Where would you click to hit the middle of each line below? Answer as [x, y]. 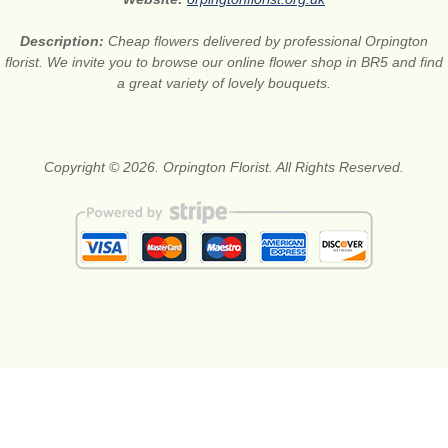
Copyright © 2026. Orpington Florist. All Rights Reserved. [224, 167]
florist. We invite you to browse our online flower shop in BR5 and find [224, 62]
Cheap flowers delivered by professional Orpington [268, 41]
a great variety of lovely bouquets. [224, 83]
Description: [64, 41]
